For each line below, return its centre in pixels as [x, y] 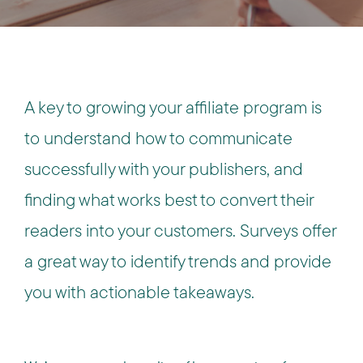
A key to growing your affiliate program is [173, 107]
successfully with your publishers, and [164, 169]
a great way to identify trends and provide [178, 261]
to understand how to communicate [158, 138]
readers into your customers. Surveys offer [180, 230]
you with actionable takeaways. [139, 292]
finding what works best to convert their [169, 199]
